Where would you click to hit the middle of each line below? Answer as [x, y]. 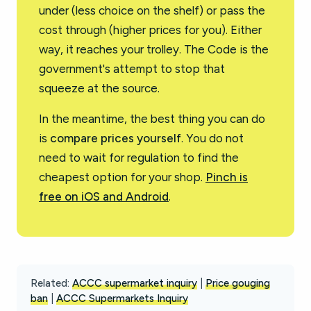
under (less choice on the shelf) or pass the [152, 10]
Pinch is [227, 177]
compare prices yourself [116, 138]
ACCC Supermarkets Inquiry [122, 299]
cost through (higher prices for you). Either [150, 30]
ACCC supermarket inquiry [135, 283]
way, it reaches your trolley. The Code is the [154, 49]
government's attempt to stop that [132, 69]
